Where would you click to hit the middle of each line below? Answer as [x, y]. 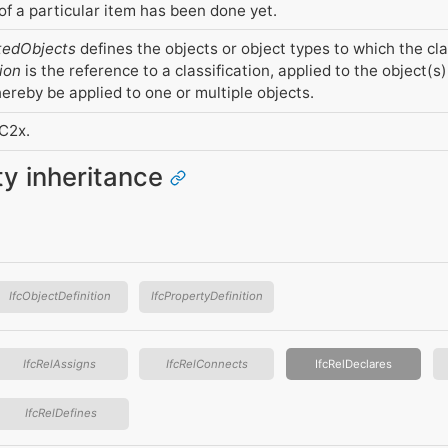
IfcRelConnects [206, 363]
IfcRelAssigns [60, 363]
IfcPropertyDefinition [206, 296]
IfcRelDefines [61, 413]
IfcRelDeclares [353, 363]
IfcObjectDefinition [59, 296]
